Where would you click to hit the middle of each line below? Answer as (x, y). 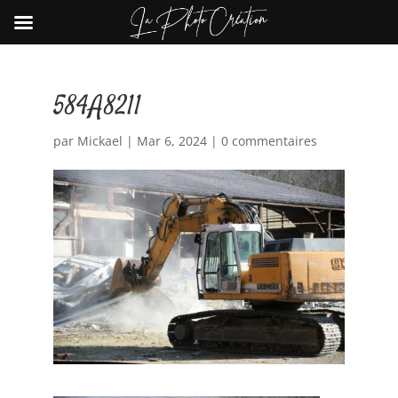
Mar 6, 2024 (171, 141)
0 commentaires (269, 141)
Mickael (99, 141)
